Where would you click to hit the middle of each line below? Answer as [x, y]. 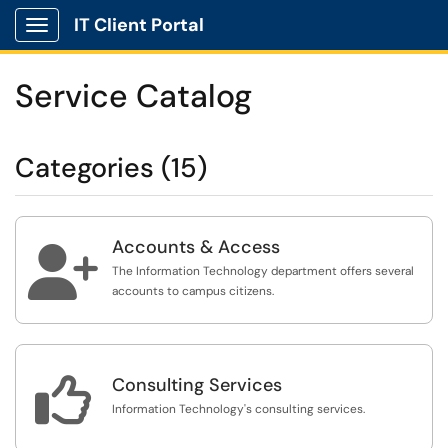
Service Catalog [133, 96]
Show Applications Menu [115, 41]
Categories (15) [111, 167]
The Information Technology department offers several [263, 271]
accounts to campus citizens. [193, 291]
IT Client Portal [139, 25]
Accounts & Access [196, 247]
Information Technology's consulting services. [238, 409]
